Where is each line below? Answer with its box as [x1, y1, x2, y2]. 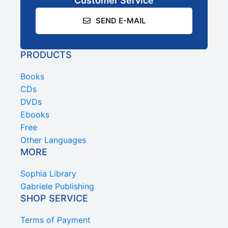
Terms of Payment [20, 214, 91, 225]
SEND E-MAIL [95, 15, 146, 25]
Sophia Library [20, 168, 76, 179]
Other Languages [20, 134, 86, 145]
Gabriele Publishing [20, 181, 94, 191]
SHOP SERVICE [20, 192, 88, 204]
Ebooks [20, 109, 49, 120]
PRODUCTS [20, 49, 72, 60]
